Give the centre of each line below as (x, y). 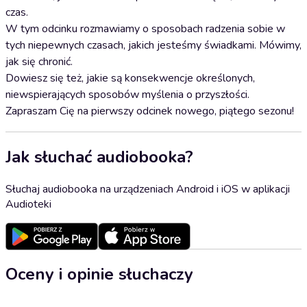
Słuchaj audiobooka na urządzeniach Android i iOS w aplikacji (148, 189)
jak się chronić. (39, 62)
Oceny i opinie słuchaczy (99, 274)
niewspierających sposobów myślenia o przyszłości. (127, 95)
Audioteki (28, 204)
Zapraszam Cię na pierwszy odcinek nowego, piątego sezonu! (150, 111)
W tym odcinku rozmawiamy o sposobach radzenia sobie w (145, 29)
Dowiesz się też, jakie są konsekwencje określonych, (130, 78)
